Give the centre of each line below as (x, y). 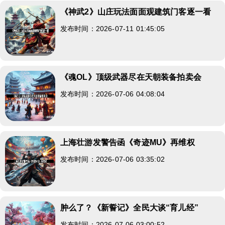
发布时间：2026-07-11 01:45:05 (113, 28)
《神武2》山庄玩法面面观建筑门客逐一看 (136, 12)
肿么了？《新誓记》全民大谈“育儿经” (129, 207)
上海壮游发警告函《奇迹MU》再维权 (128, 142)
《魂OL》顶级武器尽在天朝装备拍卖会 (131, 77)
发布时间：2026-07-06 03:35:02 (113, 159)
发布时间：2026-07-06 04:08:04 (113, 94)
